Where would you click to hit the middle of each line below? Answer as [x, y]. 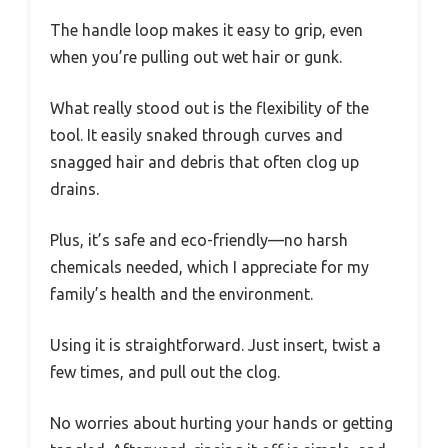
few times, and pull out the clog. [165, 371]
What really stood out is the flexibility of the [209, 107]
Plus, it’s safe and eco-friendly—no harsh [199, 239]
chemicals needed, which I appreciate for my [209, 266]
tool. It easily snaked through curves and [196, 134]
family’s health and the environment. [181, 293]
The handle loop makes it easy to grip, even [206, 29]
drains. [74, 188]
